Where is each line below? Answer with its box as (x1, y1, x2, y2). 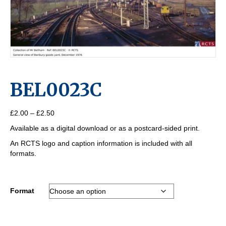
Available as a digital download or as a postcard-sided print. (10, 124, 200, 133)
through (54, 139, 79, 147)
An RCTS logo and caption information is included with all (10, 139, 192, 148)
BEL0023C (10, 79, 102, 102)
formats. (10, 149, 36, 158)
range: (54, 119, 75, 127)
